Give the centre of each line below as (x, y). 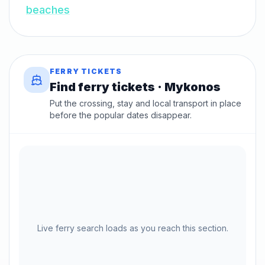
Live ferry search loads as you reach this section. (132, 228)
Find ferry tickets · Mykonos (135, 87)
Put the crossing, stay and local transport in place (146, 104)
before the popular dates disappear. (121, 115)
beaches (48, 10)
